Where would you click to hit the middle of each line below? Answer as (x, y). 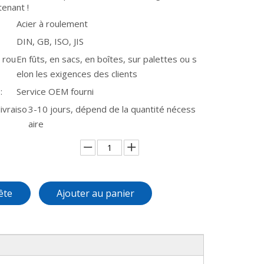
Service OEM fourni (55, 91)
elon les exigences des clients (77, 74)
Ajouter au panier (95, 193)
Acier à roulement (52, 24)
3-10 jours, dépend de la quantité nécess (112, 109)
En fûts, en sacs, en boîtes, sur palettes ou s (107, 59)
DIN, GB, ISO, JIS (50, 41)
